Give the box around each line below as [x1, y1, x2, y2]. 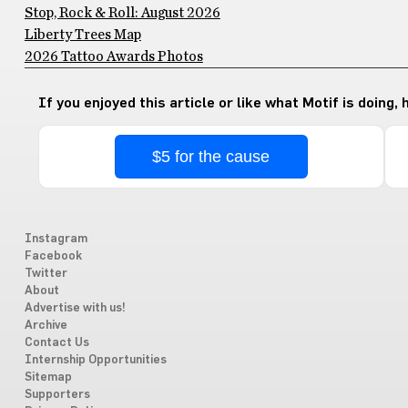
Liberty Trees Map [24, 27, 141, 42]
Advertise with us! [24, 302, 126, 314]
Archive [24, 320, 67, 331]
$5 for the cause [152, 148, 270, 166]
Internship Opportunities [24, 354, 167, 366]
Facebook [24, 250, 82, 262]
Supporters [24, 389, 90, 401]
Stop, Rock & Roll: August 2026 [24, 5, 220, 20]
